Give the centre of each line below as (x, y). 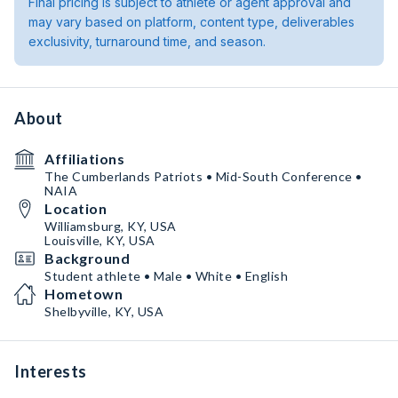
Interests (51, 371)
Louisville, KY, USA (100, 240)
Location (76, 208)
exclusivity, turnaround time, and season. (147, 41)
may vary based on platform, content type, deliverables (191, 22)
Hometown (84, 294)
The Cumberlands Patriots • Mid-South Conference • (203, 176)
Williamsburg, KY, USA (111, 226)
